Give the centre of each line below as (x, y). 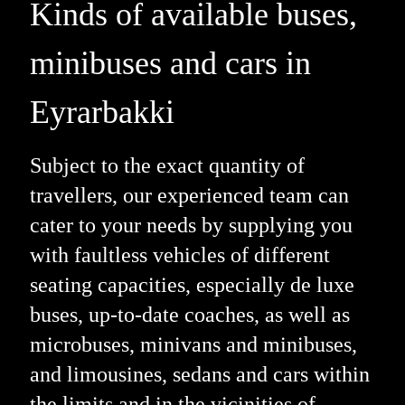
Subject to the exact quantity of (167, 165)
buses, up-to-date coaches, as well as (189, 314)
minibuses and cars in (170, 63)
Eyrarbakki (102, 112)
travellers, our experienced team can (189, 195)
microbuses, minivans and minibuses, (193, 344)
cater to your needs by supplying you (191, 225)
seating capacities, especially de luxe (192, 284)
